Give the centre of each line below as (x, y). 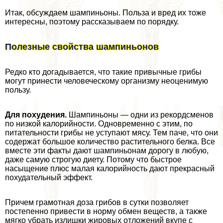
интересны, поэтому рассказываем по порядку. (92, 22)
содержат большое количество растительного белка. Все (110, 142)
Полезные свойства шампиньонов (82, 47)
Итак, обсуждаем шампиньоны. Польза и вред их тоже (106, 13)
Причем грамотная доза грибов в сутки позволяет (97, 203)
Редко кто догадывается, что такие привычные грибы (103, 72)
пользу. (18, 90)
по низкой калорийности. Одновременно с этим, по (99, 124)
